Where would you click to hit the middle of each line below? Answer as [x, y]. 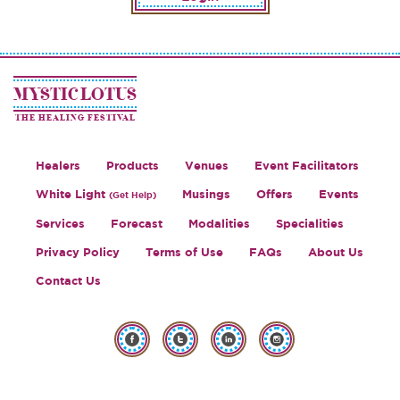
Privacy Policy [78, 252]
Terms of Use [184, 252]
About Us [336, 252]
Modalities [219, 224]
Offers [275, 194]
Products [133, 166]
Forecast [137, 224]
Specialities [310, 224]
